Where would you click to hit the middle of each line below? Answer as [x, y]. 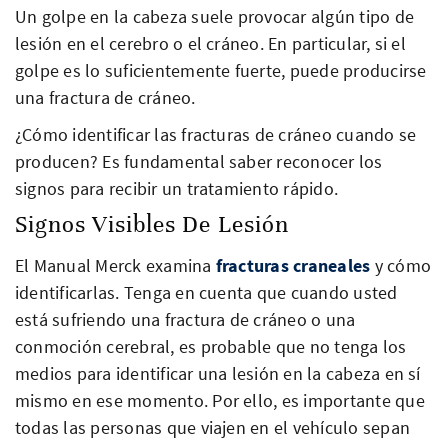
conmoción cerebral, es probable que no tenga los [211, 346]
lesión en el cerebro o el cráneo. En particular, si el [210, 43]
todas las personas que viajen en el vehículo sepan [212, 427]
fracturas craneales [293, 265]
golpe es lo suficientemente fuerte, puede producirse [221, 70]
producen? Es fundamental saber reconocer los [199, 161]
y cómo [401, 265]
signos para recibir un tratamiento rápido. [177, 188]
